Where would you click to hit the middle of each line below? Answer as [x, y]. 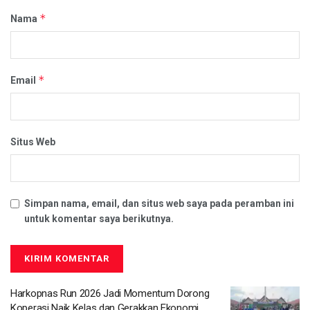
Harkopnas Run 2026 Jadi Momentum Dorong [110, 293]
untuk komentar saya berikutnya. [99, 218]
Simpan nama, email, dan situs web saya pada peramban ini [159, 203]
